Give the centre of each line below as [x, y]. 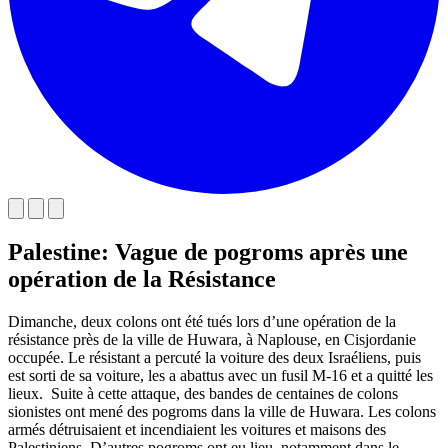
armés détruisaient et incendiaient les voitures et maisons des [197, 429]
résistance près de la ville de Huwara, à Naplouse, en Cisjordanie [212, 339]
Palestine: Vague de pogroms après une [208, 251]
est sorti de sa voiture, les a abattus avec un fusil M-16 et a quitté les [220, 375]
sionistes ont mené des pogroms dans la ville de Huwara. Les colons [222, 411]
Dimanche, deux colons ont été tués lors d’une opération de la [202, 321]
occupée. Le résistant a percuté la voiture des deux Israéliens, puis [214, 357]
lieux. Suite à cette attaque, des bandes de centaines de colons [203, 393]
